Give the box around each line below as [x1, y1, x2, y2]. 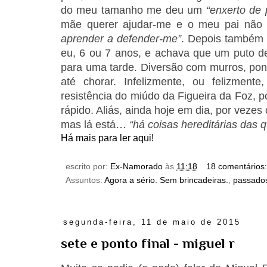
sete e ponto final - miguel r [61, 235, 235, 252]
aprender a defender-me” [61, 33, 182, 45]
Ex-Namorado [110, 162, 163, 172]
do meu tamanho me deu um [61, 4, 206, 17]
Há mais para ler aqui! [61, 133, 154, 144]
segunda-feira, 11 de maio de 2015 [63, 218, 241, 227]
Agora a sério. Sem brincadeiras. [104, 175, 228, 185]
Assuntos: [66, 175, 104, 185]
